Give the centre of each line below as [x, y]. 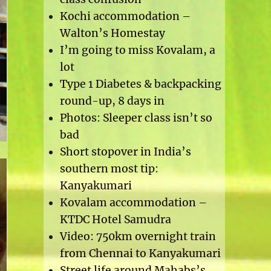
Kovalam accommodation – [133, 203]
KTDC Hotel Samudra [115, 220]
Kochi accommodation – [125, 17]
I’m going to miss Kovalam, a [137, 51]
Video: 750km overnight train [138, 237]
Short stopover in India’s [125, 152]
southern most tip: [109, 169]
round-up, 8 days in [112, 101]
